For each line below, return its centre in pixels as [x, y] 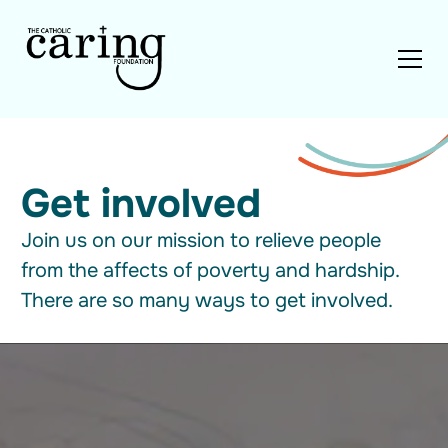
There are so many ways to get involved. [207, 300]
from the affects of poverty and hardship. [210, 270]
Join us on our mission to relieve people [201, 240]
